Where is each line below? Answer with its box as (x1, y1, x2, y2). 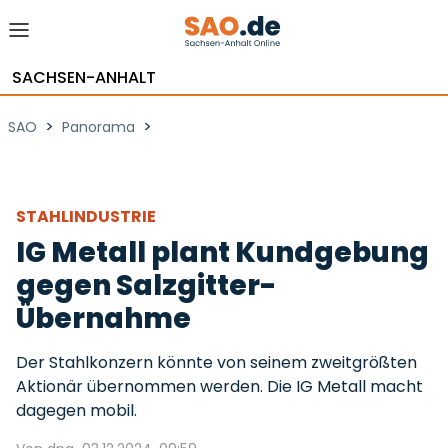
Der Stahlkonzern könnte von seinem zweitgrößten (16, 351, 417, 374)
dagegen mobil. (16, 399, 137, 422)
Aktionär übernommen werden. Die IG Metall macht (16, 375, 423, 398)
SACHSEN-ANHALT (12, 66, 156, 89)
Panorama (62, 117, 135, 137)
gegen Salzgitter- (16, 266, 277, 305)
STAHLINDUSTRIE (16, 205, 159, 228)
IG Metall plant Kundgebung (16, 233, 429, 272)
